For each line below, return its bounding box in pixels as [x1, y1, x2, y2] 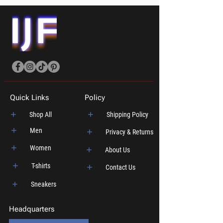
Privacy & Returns [105, 128, 153, 136]
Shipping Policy [106, 111, 148, 118]
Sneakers [31, 180, 56, 188]
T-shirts [31, 162, 50, 170]
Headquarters [9, 205, 54, 214]
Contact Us [106, 163, 135, 171]
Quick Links [10, 93, 49, 102]
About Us [105, 146, 130, 154]
